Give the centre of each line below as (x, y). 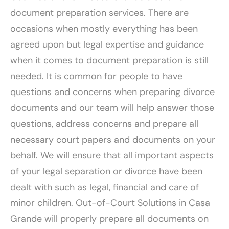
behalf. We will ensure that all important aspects (112, 155)
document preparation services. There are (99, 13)
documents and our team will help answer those (112, 108)
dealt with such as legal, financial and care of (105, 187)
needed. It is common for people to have (96, 76)
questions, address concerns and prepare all (104, 123)
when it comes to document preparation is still (109, 60)
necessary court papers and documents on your (113, 139)
